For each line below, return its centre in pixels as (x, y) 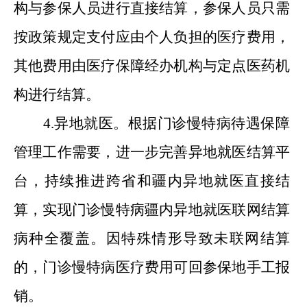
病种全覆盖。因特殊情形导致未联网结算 (152, 238)
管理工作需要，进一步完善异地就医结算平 (152, 152)
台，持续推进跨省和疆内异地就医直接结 (152, 181)
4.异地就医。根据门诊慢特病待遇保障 (166, 123)
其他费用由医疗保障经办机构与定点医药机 (152, 66)
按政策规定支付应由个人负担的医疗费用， (152, 37)
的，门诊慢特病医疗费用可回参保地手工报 (152, 267)
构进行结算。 (57, 95)
